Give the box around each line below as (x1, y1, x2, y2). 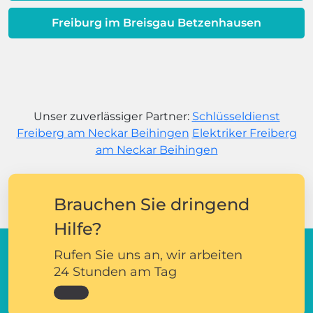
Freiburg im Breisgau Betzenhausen (52, 15, 261, 29)
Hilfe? (54, 218, 102, 239)
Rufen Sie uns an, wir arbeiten (54, 247, 242, 263)
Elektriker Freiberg (191, 126, 297, 140)
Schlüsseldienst (191, 109, 280, 123)
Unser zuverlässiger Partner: (33, 109, 192, 123)
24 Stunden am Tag (54, 263, 177, 279)
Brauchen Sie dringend (54, 194, 249, 214)
